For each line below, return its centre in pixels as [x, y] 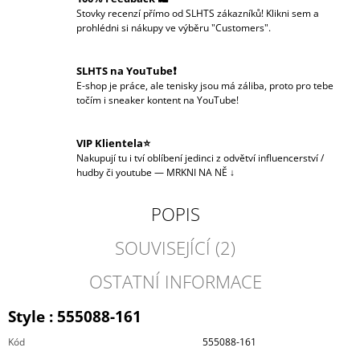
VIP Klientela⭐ [113, 143]
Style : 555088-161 [75, 317]
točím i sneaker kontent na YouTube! [157, 100]
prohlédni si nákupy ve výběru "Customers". [174, 28]
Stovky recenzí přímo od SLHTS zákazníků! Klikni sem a [198, 14]
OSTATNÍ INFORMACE [175, 282]
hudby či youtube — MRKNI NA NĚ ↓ [155, 173]
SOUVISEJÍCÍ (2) [176, 248]
